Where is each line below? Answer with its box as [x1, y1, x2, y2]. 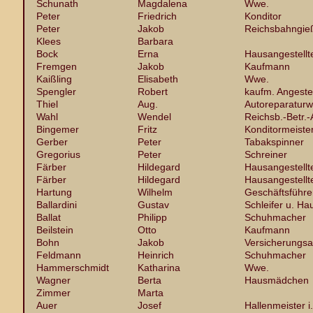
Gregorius [36, 149, 80, 160]
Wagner [36, 275, 71, 286]
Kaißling [36, 73, 72, 85]
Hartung [36, 187, 72, 198]
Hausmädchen [245, 275, 309, 286]
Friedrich [138, 10, 177, 22]
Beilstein [36, 224, 73, 235]
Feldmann [36, 249, 81, 261]
